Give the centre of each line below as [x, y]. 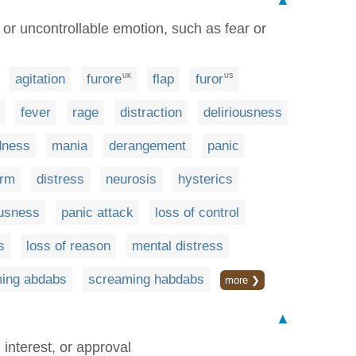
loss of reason [68, 246]
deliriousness [243, 112]
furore [104, 79]
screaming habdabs [146, 279]
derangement [147, 145]
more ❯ [242, 280]
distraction [151, 112]
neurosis [131, 179]
